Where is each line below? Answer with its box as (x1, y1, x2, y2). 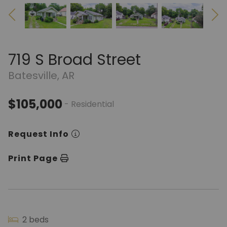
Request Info (8, 128, 69, 140)
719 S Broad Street (8, 49, 141, 70)
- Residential (64, 98, 114, 110)
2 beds (20, 214, 49, 225)
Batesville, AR (8, 68, 74, 83)
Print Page (8, 153, 58, 164)
